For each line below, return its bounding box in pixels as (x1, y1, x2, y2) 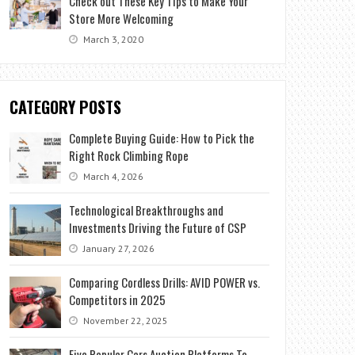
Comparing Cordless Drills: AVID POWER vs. (69, 273, 261, 291)
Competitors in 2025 (69, 290, 166, 308)
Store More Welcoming (69, 9, 174, 27)
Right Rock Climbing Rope (69, 146, 189, 164)
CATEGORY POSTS (10, 94, 122, 119)
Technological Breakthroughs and (69, 200, 224, 219)
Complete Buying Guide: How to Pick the (69, 128, 255, 147)
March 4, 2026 (81, 170, 144, 182)
